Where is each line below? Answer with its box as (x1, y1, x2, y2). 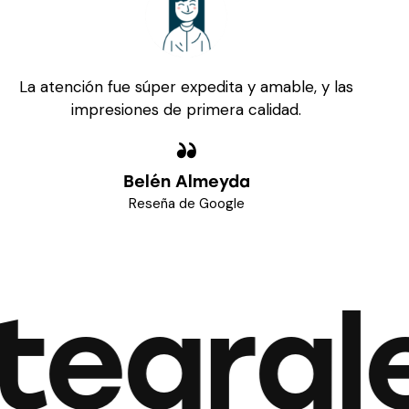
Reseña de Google (128, 167, 245, 186)
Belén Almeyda (122, 144, 250, 165)
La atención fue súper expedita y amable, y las (19, 49, 353, 70)
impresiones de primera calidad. (71, 72, 301, 93)
